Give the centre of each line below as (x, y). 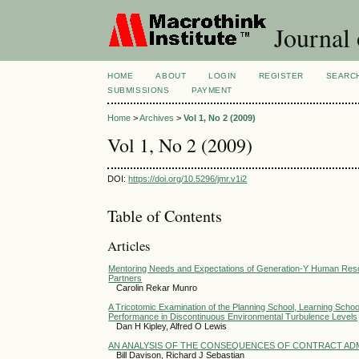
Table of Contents (165, 216)
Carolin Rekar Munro (157, 287)
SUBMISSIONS (139, 90)
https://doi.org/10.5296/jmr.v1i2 (188, 178)
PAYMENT (212, 90)
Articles (129, 246)
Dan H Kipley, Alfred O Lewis (172, 326)
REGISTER (281, 76)
